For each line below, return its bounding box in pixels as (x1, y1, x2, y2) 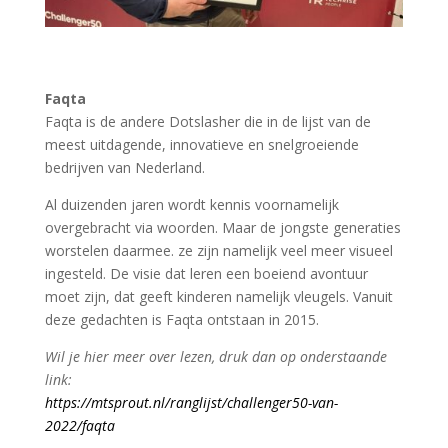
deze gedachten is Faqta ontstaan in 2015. (44, 309, 319, 329)
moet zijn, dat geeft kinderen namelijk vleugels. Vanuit (44, 286, 393, 306)
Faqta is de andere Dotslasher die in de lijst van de (44, 111, 371, 131)
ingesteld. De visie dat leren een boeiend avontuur (44, 263, 368, 283)
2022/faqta (44, 415, 115, 435)
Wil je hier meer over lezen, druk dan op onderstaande (44, 346, 387, 366)
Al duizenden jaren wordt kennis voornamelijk (44, 194, 339, 214)
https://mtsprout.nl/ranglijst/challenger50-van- (44, 392, 338, 412)
